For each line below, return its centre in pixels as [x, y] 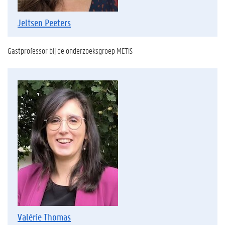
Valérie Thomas [44, 217]
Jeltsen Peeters [44, 23]
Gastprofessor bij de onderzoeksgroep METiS [70, 50]
